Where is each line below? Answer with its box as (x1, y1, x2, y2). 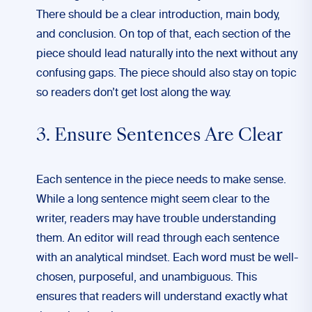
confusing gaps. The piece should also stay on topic (36, 68, 297, 79)
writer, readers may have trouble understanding (36, 214, 276, 225)
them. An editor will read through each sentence (36, 233, 279, 244)
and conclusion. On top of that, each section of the (36, 29, 290, 40)
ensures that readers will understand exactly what (36, 292, 288, 303)
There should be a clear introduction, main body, (36, 10, 280, 21)
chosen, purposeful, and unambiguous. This (36, 272, 257, 283)
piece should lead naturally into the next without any (36, 49, 297, 60)
